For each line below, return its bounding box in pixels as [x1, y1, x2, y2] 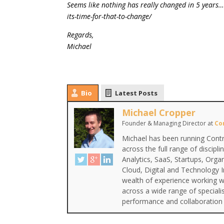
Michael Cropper [122, 106, 196, 118]
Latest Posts [115, 88, 158, 97]
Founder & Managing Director [122, 118, 206, 127]
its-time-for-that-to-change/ [67, 11, 152, 21]
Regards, [67, 30, 94, 39]
